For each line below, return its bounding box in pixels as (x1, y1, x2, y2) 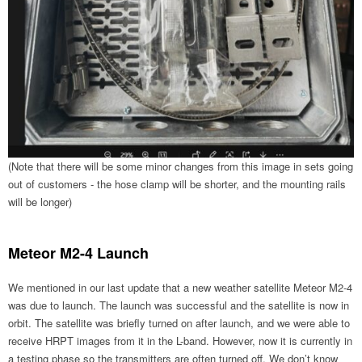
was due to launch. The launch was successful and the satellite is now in (8, 297, 349, 314)
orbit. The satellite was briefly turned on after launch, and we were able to (8, 315, 350, 331)
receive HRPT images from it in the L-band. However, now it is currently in (8, 333, 352, 349)
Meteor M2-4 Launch (8, 242, 149, 264)
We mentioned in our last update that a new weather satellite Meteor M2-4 (8, 280, 352, 296)
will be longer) (8, 194, 72, 210)
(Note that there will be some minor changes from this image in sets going (8, 158, 353, 175)
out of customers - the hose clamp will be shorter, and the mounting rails (8, 176, 346, 192)
